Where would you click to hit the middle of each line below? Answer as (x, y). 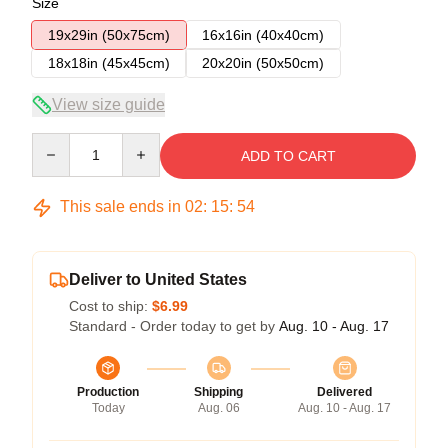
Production (108, 392)
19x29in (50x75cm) (109, 35)
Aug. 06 (218, 408)
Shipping (218, 392)
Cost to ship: (110, 306)
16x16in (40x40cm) (263, 35)
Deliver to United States (158, 279)
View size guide (108, 104)
